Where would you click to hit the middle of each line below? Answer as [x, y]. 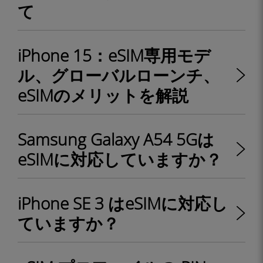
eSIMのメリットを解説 [103, 95]
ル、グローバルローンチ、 [119, 75]
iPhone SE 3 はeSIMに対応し [123, 203]
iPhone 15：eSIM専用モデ [114, 55]
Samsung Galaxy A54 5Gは [116, 139]
